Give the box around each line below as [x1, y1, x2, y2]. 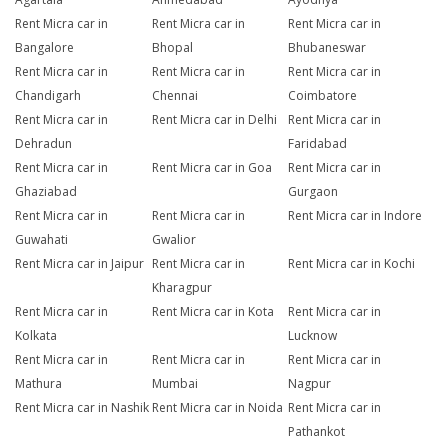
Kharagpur [151, 279, 212, 297]
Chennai [151, 87, 198, 105]
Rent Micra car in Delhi [151, 111, 277, 129]
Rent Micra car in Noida [151, 399, 283, 417]
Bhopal [151, 39, 193, 57]
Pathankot [288, 423, 346, 441]
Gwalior [151, 231, 196, 249]
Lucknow [288, 327, 338, 345]
